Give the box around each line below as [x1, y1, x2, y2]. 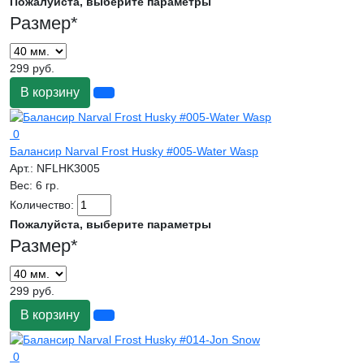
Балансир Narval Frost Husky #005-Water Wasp [10, 145, 258, 158]
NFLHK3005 [37, 162, 100, 175]
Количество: [10, 198, 77, 212]
